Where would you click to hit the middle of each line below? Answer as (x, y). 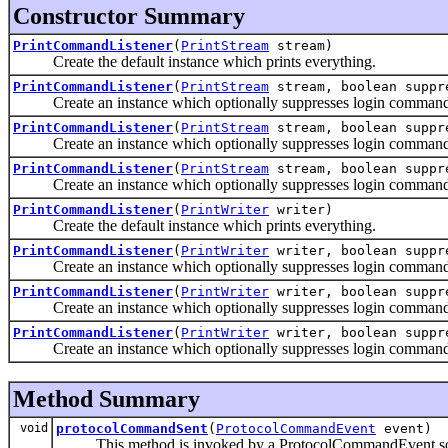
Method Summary (106, 398)
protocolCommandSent (132, 428)
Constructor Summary (129, 15)
